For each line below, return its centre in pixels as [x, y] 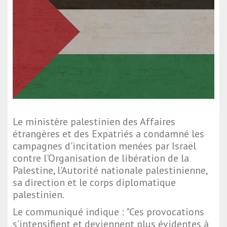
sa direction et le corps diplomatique [94, 183]
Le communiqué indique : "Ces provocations [108, 212]
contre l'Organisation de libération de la [101, 158]
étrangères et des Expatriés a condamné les [108, 134]
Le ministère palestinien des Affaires [94, 122]
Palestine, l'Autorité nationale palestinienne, [110, 171]
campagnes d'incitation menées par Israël [104, 146]
